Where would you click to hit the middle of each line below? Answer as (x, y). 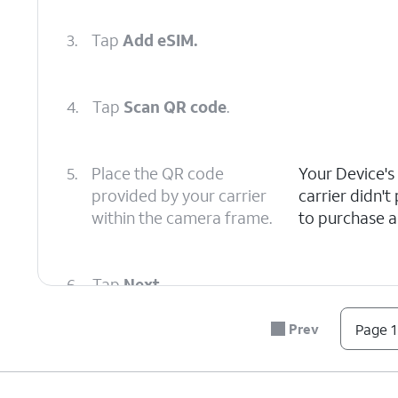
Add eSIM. (160, 40)
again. (181, 351)
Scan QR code (175, 107)
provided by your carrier (179, 195)
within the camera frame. (182, 218)
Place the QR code (158, 173)
